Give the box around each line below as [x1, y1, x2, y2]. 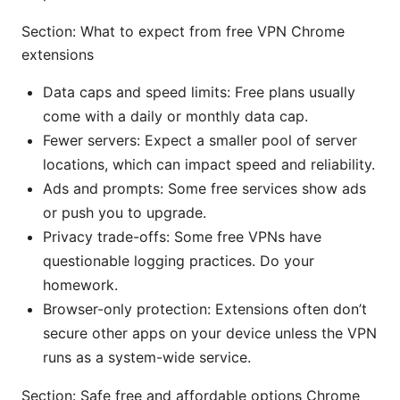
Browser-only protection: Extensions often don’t [43, 299, 367, 318]
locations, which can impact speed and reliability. [43, 154, 375, 173]
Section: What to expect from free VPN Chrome [21, 21, 345, 40]
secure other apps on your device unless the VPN [43, 323, 377, 342]
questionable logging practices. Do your [43, 251, 314, 270]
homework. [43, 275, 118, 294]
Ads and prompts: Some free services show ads [43, 179, 366, 197]
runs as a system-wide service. [43, 347, 251, 366]
